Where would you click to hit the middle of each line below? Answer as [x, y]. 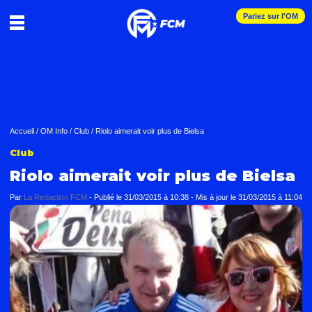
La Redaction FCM [55, 197]
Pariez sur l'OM [271, 16]
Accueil [22, 131]
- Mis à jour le [214, 197]
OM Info [54, 131]
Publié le [109, 197]
